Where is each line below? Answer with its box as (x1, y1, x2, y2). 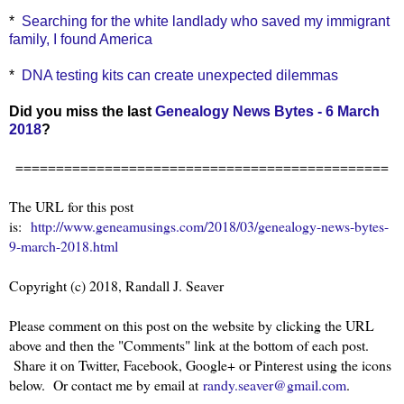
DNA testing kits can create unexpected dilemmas (22, 67, 338, 83)
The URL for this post (9, 196, 133, 216)
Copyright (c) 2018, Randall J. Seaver (9, 275, 224, 295)
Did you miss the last (9, 103, 155, 119)
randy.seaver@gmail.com (203, 374, 346, 394)
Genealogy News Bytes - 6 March (155, 103, 380, 119)
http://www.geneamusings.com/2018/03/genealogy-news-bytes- (31, 216, 389, 235)
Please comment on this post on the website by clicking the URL (9, 315, 374, 335)
